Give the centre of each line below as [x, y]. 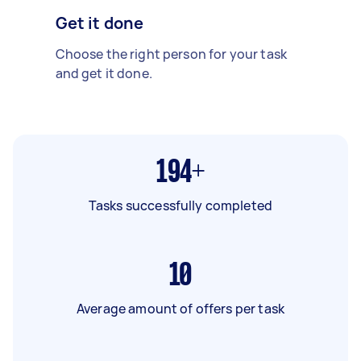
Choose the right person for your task [171, 54]
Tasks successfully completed [180, 205]
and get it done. [104, 73]
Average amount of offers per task [180, 308]
